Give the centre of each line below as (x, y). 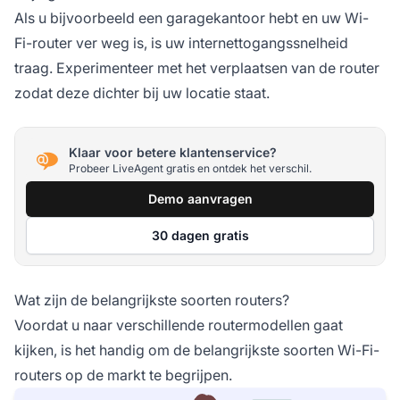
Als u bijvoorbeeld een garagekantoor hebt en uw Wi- (192, 18)
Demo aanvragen (200, 199)
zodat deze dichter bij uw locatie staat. (142, 93)
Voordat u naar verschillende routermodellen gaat (179, 325)
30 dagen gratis (200, 236)
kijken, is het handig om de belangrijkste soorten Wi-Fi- (197, 350)
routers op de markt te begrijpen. (123, 375)
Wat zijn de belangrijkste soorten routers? (152, 300)
